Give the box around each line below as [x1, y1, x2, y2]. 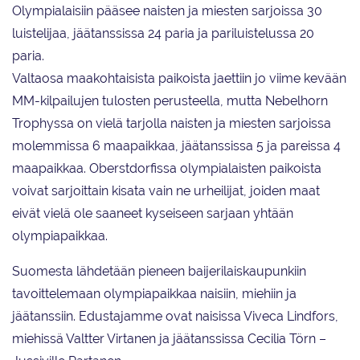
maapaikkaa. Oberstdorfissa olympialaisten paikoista [12, 161, 321, 177]
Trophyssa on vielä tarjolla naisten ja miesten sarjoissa [12, 116, 331, 132]
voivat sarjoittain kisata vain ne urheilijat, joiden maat [12, 183, 320, 199]
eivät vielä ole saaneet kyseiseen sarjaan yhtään [12, 206, 293, 222]
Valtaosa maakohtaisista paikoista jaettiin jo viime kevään [12, 71, 346, 87]
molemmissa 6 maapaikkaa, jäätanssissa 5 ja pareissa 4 [12, 138, 341, 154]
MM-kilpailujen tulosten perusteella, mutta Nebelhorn [12, 93, 328, 109]
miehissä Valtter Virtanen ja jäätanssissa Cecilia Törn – [12, 331, 326, 347]
